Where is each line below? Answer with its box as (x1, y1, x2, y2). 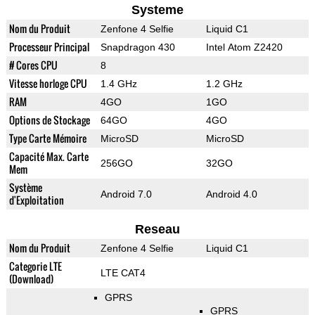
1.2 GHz (205, 78, 243, 90)
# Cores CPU (8, 58, 58, 73)
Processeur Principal (8, 39, 89, 55)
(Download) (8, 271, 53, 287)
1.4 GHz (100, 78, 137, 90)
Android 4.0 (205, 188, 257, 200)
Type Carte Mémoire (8, 131, 86, 146)
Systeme (131, 3, 184, 18)
